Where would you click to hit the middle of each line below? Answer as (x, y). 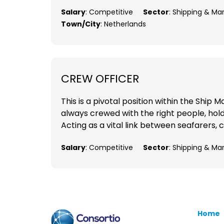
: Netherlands (123, 24)
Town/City (81, 24)
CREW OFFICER (100, 79)
